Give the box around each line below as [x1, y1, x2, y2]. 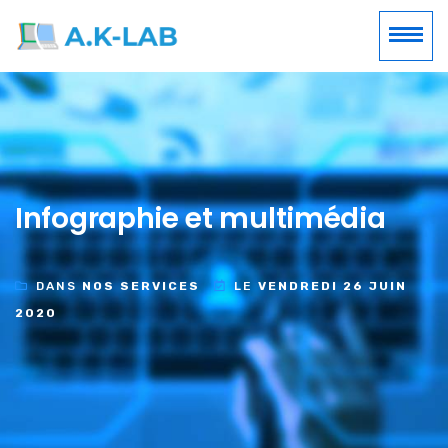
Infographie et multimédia [15, 198, 386, 238]
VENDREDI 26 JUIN [258, 278, 407, 293]
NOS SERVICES [82, 278, 200, 293]
